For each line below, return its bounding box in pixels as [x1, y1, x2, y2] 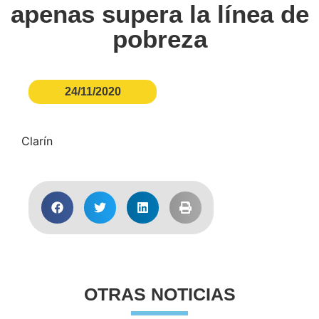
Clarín [21, 134, 53, 148]
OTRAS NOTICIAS [83, 284, 236, 305]
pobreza [112, 25, 207, 53]
